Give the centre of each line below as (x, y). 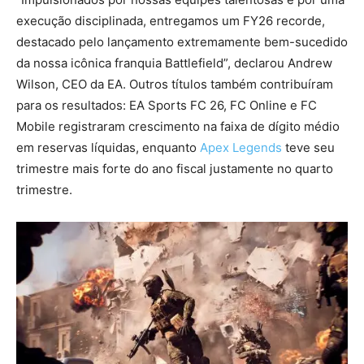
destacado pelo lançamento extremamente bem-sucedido (182, 41)
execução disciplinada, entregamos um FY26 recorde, (171, 20)
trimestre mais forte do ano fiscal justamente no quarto (175, 168)
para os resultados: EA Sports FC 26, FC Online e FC (167, 105)
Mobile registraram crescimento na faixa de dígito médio (178, 126)
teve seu (308, 147)
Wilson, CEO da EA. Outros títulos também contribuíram (175, 84)
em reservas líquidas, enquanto (108, 147)
